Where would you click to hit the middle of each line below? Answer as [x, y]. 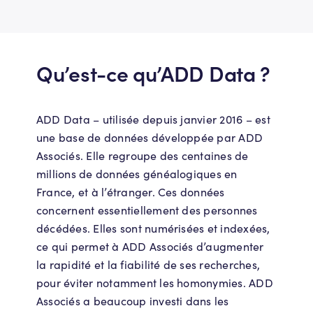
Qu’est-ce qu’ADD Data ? [154, 73]
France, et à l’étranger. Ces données [131, 191]
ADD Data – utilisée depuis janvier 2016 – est [153, 119]
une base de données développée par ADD [150, 137]
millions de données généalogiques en [137, 173]
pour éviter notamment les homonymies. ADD [155, 282]
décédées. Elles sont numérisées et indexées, [153, 228]
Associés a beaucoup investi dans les [133, 300]
